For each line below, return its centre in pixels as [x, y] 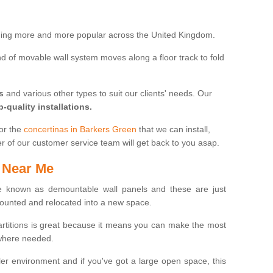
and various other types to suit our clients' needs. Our [108, 93]
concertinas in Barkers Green [80, 129]
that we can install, [173, 129]
